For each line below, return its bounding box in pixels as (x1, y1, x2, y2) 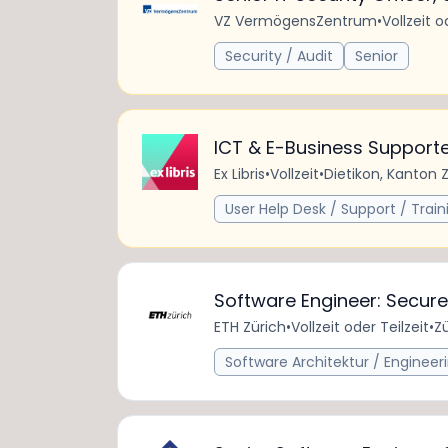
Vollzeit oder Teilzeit (291, 317, 429, 337)
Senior (355, 46, 398, 66)
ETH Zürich (214, 317, 286, 337)
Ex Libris (214, 164, 265, 184)
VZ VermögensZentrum (214, 11, 377, 31)
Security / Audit (225, 46, 333, 66)
